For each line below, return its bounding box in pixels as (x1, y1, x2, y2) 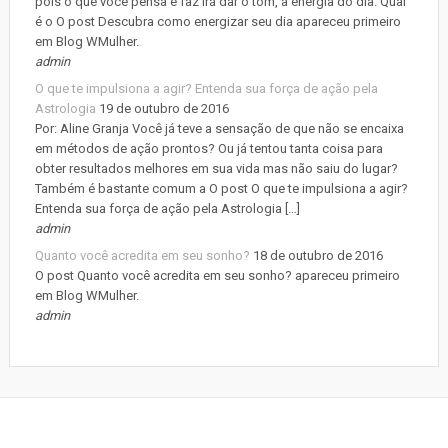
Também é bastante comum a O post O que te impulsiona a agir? (34, 181, 408, 196)
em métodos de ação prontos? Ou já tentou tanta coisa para (34, 141, 383, 156)
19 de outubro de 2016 (98, 101, 229, 116)
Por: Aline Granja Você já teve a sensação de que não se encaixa (34, 121, 404, 136)
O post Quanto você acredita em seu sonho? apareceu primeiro (34, 268, 400, 283)
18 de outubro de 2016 (252, 248, 383, 263)
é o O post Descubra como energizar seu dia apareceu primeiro (34, 14, 401, 29)
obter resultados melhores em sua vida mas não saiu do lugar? (34, 161, 398, 176)
